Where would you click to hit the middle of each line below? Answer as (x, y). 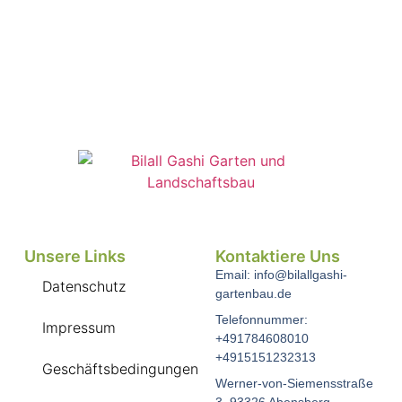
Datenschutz (83, 286)
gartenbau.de (253, 293)
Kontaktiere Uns (277, 256)
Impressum (79, 327)
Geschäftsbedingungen (120, 368)
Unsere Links (74, 256)
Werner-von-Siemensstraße (294, 383)
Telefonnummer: (261, 319)
